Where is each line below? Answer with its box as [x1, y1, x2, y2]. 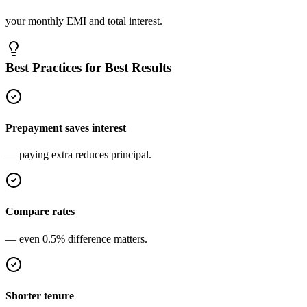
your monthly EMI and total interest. [5, 15, 162, 27]
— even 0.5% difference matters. [5, 232, 147, 245]
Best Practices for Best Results [5, 60, 171, 75]
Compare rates [5, 206, 75, 218]
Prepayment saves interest [5, 121, 126, 134]
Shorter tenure [5, 289, 74, 302]
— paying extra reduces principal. [5, 149, 151, 161]
